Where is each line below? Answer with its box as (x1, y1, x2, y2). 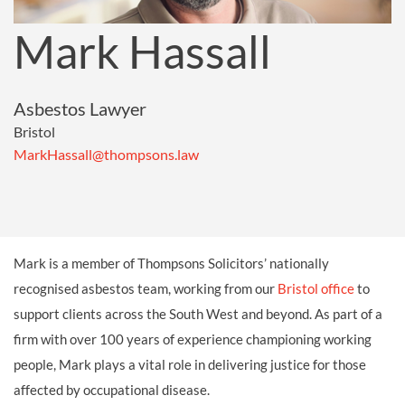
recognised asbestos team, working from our (14, 279, 278, 297)
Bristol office (278, 279, 354, 297)
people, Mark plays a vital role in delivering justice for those (14, 355, 366, 372)
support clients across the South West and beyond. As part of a (14, 305, 382, 322)
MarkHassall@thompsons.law (14, 145, 199, 163)
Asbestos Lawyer (14, 97, 146, 119)
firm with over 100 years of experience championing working (14, 330, 372, 347)
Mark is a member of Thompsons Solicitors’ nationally (14, 254, 329, 271)
